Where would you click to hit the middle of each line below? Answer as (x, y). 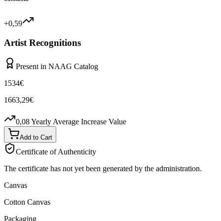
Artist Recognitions (42, 42)
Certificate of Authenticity (56, 152)
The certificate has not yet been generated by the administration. (103, 169)
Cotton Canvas (27, 202)
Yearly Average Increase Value (79, 122)
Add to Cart (36, 138)
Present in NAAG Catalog (57, 67)
